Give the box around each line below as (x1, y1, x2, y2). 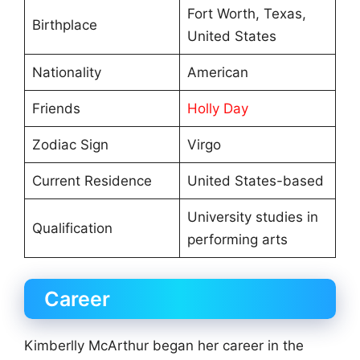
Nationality (31, 64, 101, 81)
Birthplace (31, 17, 97, 34)
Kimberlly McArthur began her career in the (24, 337, 304, 354)
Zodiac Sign (31, 137, 108, 153)
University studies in (186, 209, 318, 226)
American (186, 64, 248, 81)
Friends (31, 100, 80, 117)
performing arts (186, 231, 288, 248)
